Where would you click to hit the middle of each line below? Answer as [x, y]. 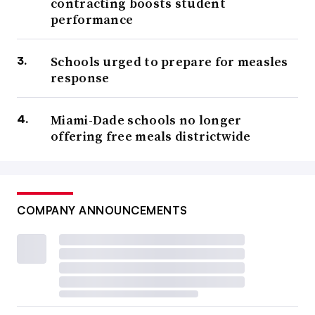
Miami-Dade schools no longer [146, 120]
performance [92, 20]
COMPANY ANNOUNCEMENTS [102, 211]
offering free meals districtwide [151, 136]
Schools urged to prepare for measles [169, 62]
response [80, 78]
